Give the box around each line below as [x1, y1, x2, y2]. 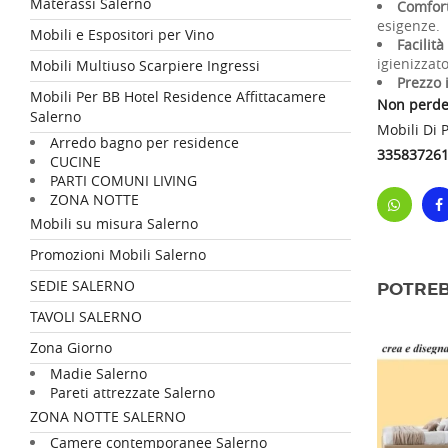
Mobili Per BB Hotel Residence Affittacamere [30, 87, 326, 106]
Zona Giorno [30, 338, 112, 357]
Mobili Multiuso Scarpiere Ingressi [30, 56, 260, 75]
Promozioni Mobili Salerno [30, 245, 206, 264]
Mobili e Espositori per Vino [30, 25, 214, 44]
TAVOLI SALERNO [30, 307, 142, 326]
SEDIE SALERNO [30, 276, 135, 295]
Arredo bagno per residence [50, 133, 239, 152]
